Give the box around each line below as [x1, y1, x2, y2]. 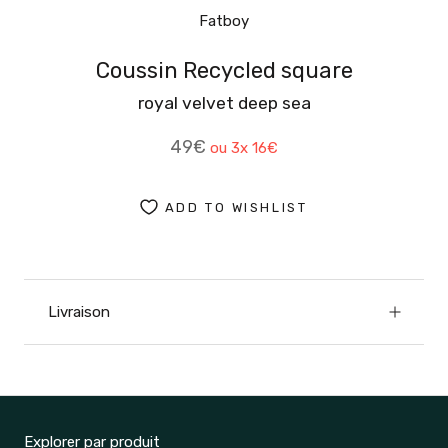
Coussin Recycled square [95, 56, 353, 84]
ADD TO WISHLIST [164, 200, 308, 216]
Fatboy [199, 11, 249, 30]
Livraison [48, 302, 110, 321]
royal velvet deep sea [137, 92, 311, 113]
